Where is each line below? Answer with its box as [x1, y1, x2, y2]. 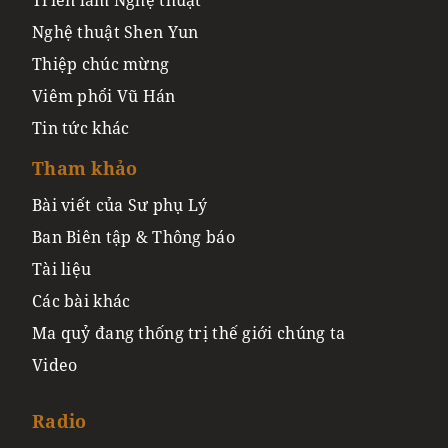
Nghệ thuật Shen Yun [32, 20, 199, 43]
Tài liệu [32, 257, 92, 280]
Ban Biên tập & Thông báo [32, 225, 235, 248]
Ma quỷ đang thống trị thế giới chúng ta [32, 321, 346, 344]
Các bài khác [32, 289, 131, 312]
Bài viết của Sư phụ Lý [32, 193, 208, 216]
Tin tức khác [32, 116, 130, 139]
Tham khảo [32, 155, 138, 180]
